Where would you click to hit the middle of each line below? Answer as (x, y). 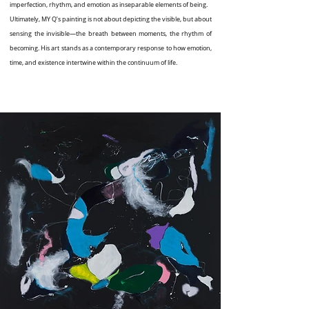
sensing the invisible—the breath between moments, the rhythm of (111, 34)
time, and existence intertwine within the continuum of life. (93, 63)
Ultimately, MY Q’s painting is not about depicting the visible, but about (111, 19)
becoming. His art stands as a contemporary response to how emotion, (111, 48)
